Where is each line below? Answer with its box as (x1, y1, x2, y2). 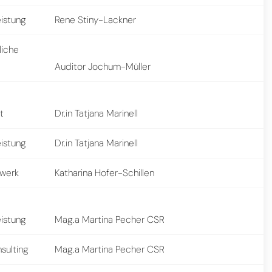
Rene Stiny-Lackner (55, 13, 137, 26)
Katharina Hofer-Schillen (55, 166, 155, 179)
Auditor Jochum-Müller (55, 59, 151, 73)
